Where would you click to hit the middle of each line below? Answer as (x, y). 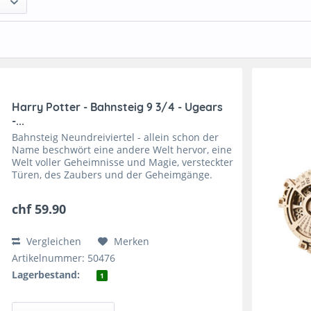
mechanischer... (49, 199)
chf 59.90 (39, 209)
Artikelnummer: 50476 (64, 258)
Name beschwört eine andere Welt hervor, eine (122, 149)
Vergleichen (53, 241)
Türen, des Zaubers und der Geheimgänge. (112, 174)
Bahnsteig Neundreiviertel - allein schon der (116, 137)
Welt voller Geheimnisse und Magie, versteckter (123, 162)
